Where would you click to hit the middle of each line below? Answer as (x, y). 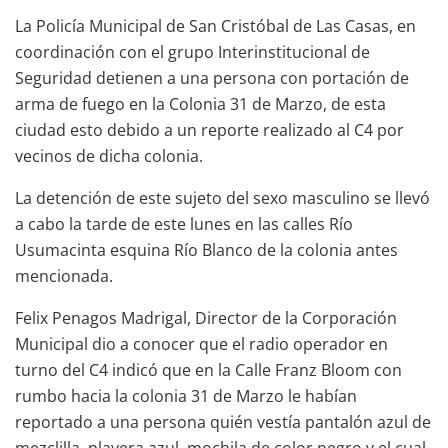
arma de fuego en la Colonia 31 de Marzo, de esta (200, 103)
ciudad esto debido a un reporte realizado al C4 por (209, 129)
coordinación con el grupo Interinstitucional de (192, 51)
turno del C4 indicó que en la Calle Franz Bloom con (208, 369)
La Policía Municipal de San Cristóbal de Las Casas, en (215, 25)
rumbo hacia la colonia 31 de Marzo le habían (186, 395)
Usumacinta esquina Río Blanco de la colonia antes (206, 249)
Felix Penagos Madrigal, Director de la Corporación (206, 317)
